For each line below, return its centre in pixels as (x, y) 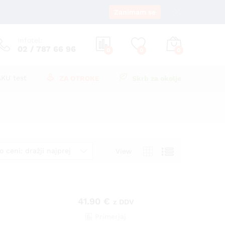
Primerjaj (110, 216)
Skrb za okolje (157, 78)
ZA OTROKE (79, 78)
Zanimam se (135, 12)
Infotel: (30, 40)
